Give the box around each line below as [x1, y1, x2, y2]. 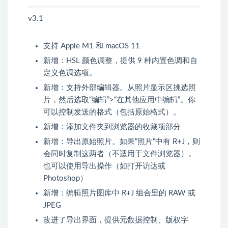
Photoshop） [43, 175, 88, 182]
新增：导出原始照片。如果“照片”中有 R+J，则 [43, 138, 200, 146]
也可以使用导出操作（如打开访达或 [43, 162, 165, 170]
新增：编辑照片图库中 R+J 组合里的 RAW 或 [43, 189, 195, 197]
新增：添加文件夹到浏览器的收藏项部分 [43, 123, 181, 131]
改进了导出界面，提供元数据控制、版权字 [43, 216, 188, 224]
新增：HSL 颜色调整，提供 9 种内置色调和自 [43, 57, 197, 65]
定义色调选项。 [43, 69, 97, 77]
